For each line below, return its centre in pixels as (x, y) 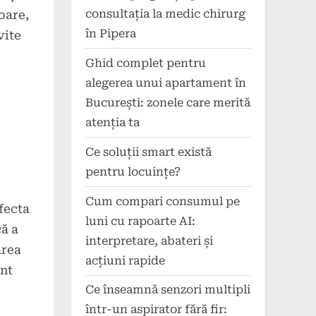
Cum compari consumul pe (163, 201)
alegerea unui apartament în (166, 83)
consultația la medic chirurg (165, 13)
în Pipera (111, 33)
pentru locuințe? (133, 171)
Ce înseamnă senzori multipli (168, 290)
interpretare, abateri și (149, 241)
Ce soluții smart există (148, 152)
